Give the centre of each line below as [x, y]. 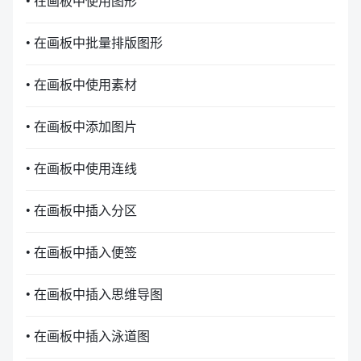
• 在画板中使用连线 [81, 168]
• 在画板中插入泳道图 [88, 336]
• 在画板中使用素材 [81, 84]
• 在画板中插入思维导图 [94, 294]
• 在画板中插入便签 [81, 252]
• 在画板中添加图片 [81, 126]
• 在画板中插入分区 [81, 210]
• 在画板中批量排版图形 [94, 42]
